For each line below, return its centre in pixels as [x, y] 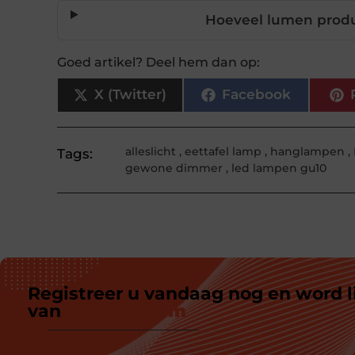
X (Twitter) [130, 95]
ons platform [126, 311]
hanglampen [308, 151]
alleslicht [151, 151]
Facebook [256, 95]
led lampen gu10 [279, 168]
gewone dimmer [174, 168]
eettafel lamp [223, 151]
